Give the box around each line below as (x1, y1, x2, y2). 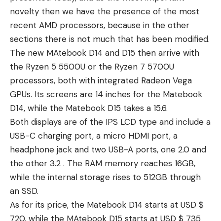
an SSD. (10, 185, 38, 196)
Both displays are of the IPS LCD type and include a (10, 116, 211, 127)
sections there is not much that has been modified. (10, 34, 210, 44)
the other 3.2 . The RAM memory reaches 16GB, (10, 158, 195, 169)
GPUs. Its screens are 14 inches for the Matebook (10, 89, 202, 100)
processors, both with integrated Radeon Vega (10, 75, 192, 86)
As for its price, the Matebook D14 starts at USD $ (10, 199, 204, 210)
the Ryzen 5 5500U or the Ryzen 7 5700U (10, 61, 174, 72)
